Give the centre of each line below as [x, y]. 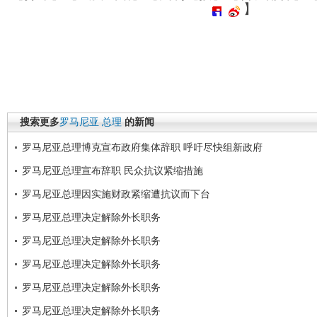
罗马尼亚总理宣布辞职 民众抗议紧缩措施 [113, 170]
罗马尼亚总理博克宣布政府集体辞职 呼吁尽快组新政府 [142, 147]
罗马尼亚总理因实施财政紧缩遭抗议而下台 [116, 194]
